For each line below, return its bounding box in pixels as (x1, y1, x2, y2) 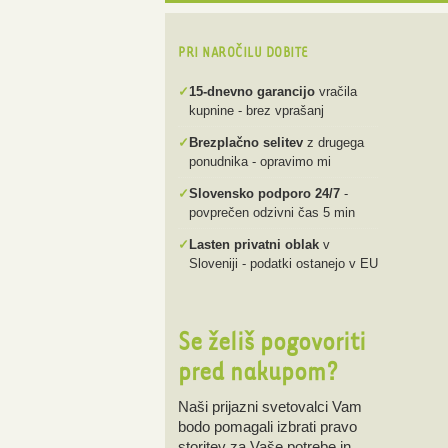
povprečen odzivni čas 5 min (189, 205, 355, 220)
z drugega (303, 135, 364, 150)
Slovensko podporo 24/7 (189, 186, 340, 201)
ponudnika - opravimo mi (189, 154, 331, 169)
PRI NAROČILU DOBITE (178, 44, 308, 60)
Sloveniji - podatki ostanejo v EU (189, 256, 378, 271)
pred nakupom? (178, 357, 338, 386)
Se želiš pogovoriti (178, 327, 366, 356)
